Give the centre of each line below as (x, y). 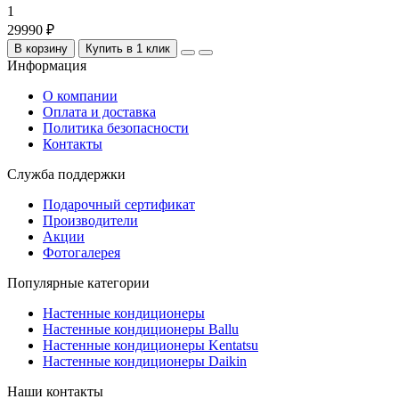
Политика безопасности (116, 127)
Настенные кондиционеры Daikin (145, 361)
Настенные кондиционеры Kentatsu (151, 345)
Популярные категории (78, 282)
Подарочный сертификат (119, 204)
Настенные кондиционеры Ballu (141, 329)
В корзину (41, 48)
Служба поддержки (66, 174)
